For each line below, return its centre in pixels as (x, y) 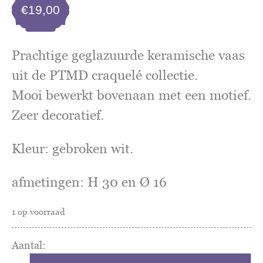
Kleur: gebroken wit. (73, 148)
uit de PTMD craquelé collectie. (105, 75)
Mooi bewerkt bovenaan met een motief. (131, 95)
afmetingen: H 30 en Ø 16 (89, 182)
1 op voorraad (38, 212)
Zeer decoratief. (58, 115)
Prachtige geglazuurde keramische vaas (128, 55)
